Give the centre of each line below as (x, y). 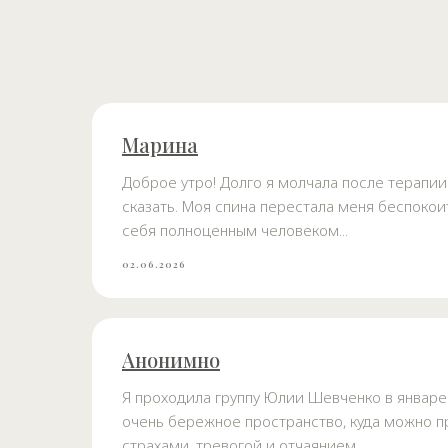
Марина (160, 145)
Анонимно (171, 360)
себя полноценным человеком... (235, 230)
